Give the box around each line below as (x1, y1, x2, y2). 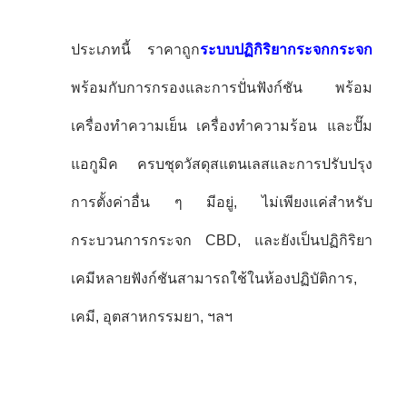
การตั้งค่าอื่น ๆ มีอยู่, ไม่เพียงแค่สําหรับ (70, 194, 373, 210)
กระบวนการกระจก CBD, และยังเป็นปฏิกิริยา (70, 232, 373, 248)
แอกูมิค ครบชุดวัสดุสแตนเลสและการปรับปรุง (70, 155, 373, 172)
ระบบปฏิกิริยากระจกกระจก (200, 41, 373, 57)
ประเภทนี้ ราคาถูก (70, 41, 201, 57)
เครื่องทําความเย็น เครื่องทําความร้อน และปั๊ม (70, 117, 373, 134)
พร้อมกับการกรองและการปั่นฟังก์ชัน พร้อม (70, 79, 373, 95)
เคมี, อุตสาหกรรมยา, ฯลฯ (70, 308, 233, 324)
